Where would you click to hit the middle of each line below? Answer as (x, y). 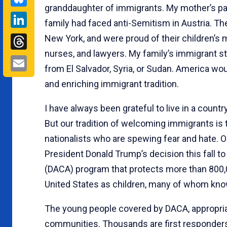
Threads (56, 40)
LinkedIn (57, 18)
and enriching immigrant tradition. (112, 84)
